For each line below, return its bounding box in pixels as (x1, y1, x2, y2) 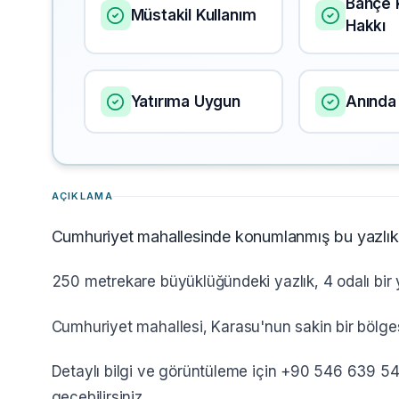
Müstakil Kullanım (130, 5, 256, 24)
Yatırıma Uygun (130, 92, 240, 110)
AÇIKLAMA (51, 189, 114, 202)
